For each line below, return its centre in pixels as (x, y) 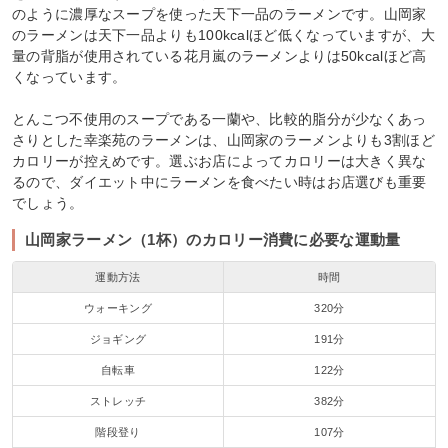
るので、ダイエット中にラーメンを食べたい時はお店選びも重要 (219, 181)
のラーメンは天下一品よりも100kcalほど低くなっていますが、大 (223, 34)
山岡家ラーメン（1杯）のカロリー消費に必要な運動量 (213, 239)
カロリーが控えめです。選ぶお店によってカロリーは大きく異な (219, 160)
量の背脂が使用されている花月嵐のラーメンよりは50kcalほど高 (219, 55)
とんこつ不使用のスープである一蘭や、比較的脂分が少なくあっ (219, 118)
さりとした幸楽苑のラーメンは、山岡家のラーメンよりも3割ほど (223, 139)
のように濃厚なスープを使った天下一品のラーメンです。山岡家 (219, 13)
